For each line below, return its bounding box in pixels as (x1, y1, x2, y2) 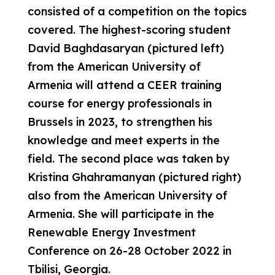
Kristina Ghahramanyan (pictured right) (27, 170, 241, 184)
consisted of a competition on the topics (27, 4, 247, 18)
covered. (27, 23, 79, 37)
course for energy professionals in (27, 96, 212, 110)
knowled (27, 133, 74, 147)
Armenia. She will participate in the (27, 207, 214, 221)
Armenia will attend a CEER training (27, 78, 222, 92)
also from (27, 188, 83, 203)
